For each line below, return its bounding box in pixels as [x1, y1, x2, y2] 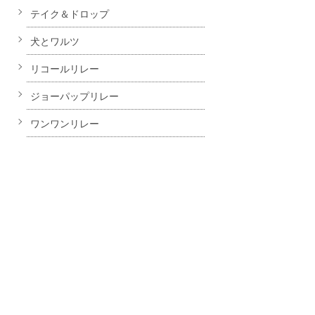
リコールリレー [30, 61, 100, 75]
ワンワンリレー [30, 116, 100, 130]
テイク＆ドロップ [30, 6, 110, 20]
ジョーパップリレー [30, 89, 120, 103]
